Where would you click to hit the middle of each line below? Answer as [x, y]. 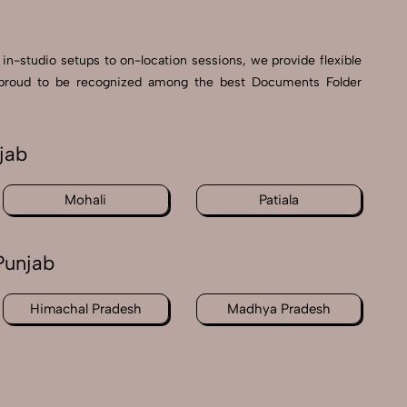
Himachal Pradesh [85, 309]
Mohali [86, 200]
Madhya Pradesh [278, 309]
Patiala [278, 200]
